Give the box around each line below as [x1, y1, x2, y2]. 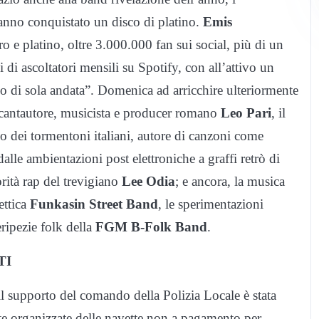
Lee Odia [122, 173, 175, 189]
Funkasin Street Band [30, 196, 158, 211]
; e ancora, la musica [175, 173, 285, 189]
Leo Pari [221, 105, 271, 120]
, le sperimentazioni [158, 196, 263, 211]
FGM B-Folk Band [95, 219, 207, 234]
